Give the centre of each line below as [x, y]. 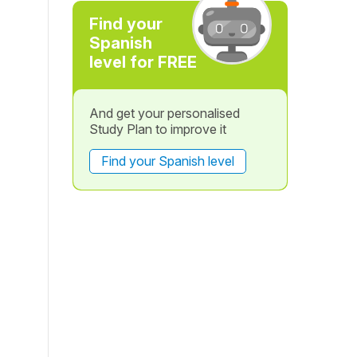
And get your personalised [164, 113]
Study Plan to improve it [157, 129]
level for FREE [143, 62]
